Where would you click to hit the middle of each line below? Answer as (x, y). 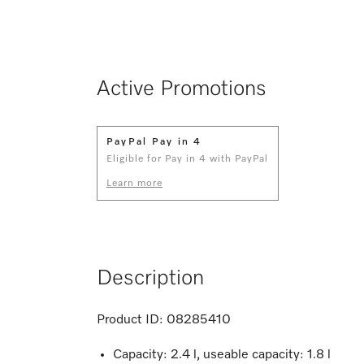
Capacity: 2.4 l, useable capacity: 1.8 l (222, 355)
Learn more (134, 183)
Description (150, 278)
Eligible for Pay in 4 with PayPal (187, 159)
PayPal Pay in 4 (154, 142)
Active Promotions (182, 89)
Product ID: (130, 320)
